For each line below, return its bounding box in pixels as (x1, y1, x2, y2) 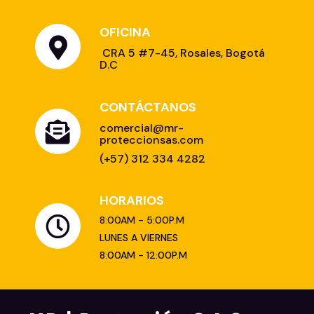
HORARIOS (100, 192, 164, 210)
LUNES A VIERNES (100, 231, 178, 245)
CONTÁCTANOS (100, 99, 196, 116)
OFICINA (100, 24, 151, 41)
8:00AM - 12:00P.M (100, 249, 187, 262)
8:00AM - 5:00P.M (100, 214, 184, 227)
